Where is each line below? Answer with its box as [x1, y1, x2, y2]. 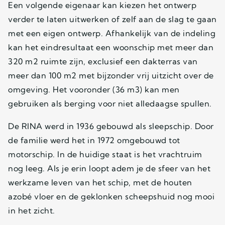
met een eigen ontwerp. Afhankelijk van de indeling [8, 28, 215, 38]
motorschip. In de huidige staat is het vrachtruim [8, 149, 202, 159]
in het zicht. [8, 205, 55, 215]
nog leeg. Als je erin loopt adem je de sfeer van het [8, 163, 210, 173]
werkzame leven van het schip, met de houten [8, 177, 192, 187]
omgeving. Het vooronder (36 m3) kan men [8, 84, 180, 94]
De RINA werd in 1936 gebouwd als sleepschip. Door [8, 121, 214, 131]
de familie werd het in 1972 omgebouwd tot [8, 135, 180, 145]
